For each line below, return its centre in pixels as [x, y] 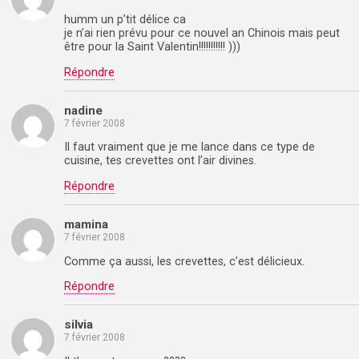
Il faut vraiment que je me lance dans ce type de [190, 147]
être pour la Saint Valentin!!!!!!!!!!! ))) [152, 47]
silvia [79, 325]
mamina [86, 225]
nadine [83, 111]
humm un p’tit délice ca [125, 20]
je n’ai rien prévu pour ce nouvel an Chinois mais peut [202, 34]
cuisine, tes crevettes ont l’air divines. [160, 161]
